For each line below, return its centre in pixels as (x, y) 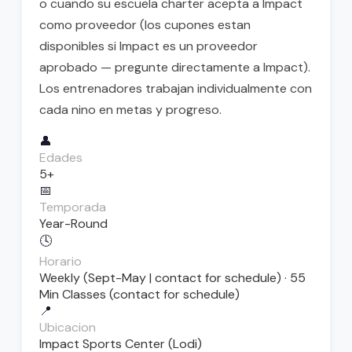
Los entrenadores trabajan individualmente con (176, 89)
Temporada (73, 207)
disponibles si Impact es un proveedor (148, 46)
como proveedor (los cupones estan (145, 25)
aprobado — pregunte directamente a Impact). (175, 68)
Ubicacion (68, 328)
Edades (61, 158)
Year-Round (73, 224)
